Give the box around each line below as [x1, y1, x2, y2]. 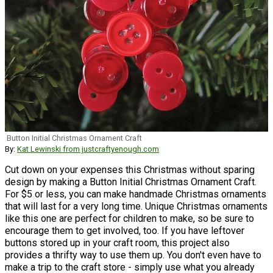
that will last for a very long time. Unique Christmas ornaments [5, 200, 268, 212]
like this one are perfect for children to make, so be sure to [5, 212, 254, 224]
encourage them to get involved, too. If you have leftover [5, 224, 244, 236]
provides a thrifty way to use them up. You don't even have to [5, 249, 261, 261]
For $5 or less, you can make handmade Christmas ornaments [5, 188, 266, 200]
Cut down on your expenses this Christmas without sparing [5, 163, 255, 175]
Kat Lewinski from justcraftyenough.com [17, 144, 159, 154]
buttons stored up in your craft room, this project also [5, 236, 230, 249]
